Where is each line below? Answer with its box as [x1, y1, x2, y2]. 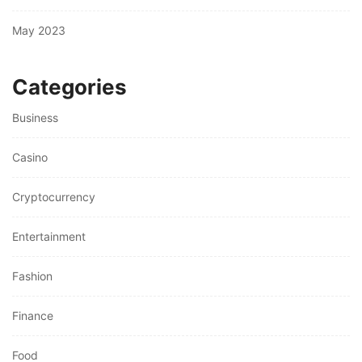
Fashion [12, 269, 53, 284]
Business [12, 111, 58, 125]
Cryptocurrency [12, 190, 95, 204]
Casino [12, 150, 48, 165]
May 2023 [12, 23, 65, 38]
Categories [12, 74, 127, 100]
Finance [12, 309, 53, 323]
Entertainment [12, 229, 86, 244]
